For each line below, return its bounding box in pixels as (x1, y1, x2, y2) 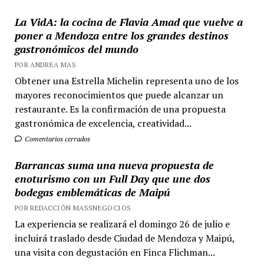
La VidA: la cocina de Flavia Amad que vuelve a (14, 15, 243, 29)
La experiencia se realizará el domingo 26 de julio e (14, 217, 230, 230)
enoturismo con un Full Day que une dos (14, 171, 210, 186)
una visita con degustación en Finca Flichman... (14, 246, 215, 259)
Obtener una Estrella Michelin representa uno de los (14, 74, 239, 87)
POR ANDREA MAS (14, 60, 76, 69)
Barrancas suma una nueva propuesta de (14, 158, 214, 172)
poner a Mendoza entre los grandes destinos (14, 28, 229, 42)
